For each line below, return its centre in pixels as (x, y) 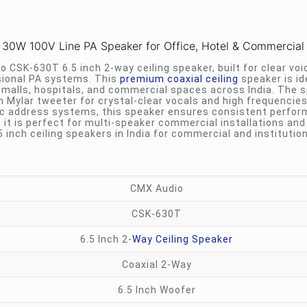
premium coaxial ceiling (179, 79)
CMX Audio (157, 188)
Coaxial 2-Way (157, 265)
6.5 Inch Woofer (157, 290)
